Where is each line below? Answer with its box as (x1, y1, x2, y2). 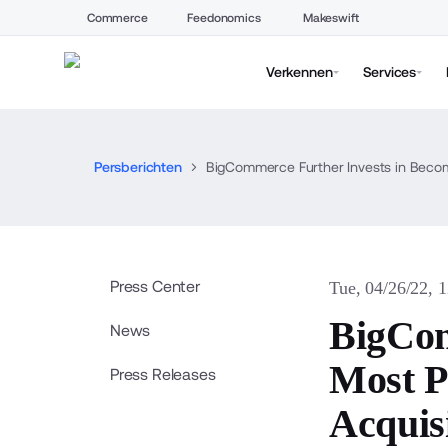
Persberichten (93, 159, 182, 175)
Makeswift (302, 10, 359, 25)
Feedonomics (187, 10, 261, 25)
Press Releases (109, 365, 216, 384)
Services (362, 63, 417, 80)
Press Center (109, 277, 200, 296)
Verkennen (266, 63, 333, 80)
